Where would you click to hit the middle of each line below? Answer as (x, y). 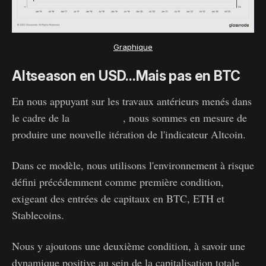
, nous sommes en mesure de (185, 118)
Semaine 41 (98, 118)
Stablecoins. (38, 215)
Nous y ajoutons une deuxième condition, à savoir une (129, 246)
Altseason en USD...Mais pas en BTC (126, 76)
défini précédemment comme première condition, (118, 182)
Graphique (133, 47)
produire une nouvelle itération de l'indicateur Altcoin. (129, 134)
